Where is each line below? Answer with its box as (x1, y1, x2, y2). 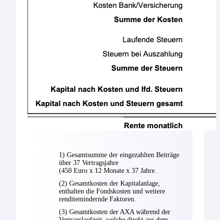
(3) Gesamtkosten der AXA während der (59, 208, 170, 216)
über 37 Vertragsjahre (59, 159, 118, 167)
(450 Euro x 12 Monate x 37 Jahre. (59, 167, 157, 175)
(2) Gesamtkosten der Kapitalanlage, (59, 180, 160, 188)
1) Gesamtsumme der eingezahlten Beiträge (59, 151, 179, 159)
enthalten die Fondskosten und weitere (59, 188, 165, 195)
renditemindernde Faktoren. (59, 195, 136, 203)
